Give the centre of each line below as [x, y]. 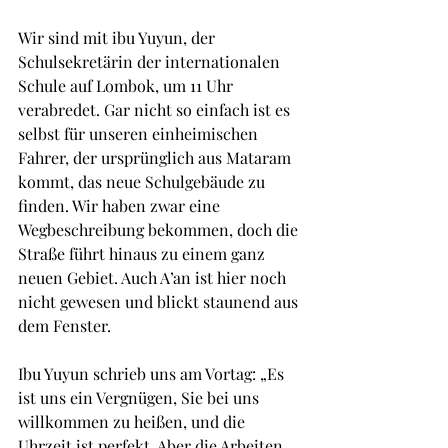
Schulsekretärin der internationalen [151, 61]
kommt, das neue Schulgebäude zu [143, 181]
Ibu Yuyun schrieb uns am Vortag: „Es [153, 373]
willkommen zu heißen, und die [133, 421]
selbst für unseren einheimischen [140, 133]
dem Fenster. [64, 325]
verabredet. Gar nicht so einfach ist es [156, 109]
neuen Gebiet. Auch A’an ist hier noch [154, 277]
